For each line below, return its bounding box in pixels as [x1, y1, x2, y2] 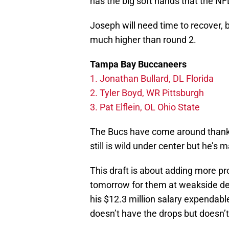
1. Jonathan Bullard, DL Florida [90, 73, 214, 84]
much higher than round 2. [90, 34, 196, 45]
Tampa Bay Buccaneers [90, 59, 187, 70]
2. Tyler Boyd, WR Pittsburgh [90, 87, 204, 99]
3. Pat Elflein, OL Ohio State [90, 102, 202, 113]
